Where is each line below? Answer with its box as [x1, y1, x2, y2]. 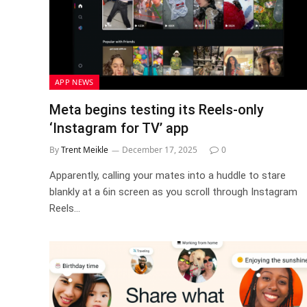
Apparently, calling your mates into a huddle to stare [49, 169, 286, 182]
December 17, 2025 [122, 143, 197, 156]
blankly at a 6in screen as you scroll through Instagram [49, 185, 297, 198]
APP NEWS [55, 76, 94, 87]
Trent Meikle [61, 143, 108, 156]
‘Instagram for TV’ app [49, 119, 188, 136]
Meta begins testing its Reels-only [49, 101, 264, 118]
